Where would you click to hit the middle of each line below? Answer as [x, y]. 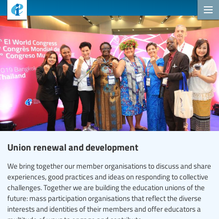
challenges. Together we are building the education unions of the [106, 187]
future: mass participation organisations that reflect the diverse [104, 198]
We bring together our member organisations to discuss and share [109, 165]
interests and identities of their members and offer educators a [104, 208]
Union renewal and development [73, 147]
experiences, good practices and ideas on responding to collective [108, 176]
